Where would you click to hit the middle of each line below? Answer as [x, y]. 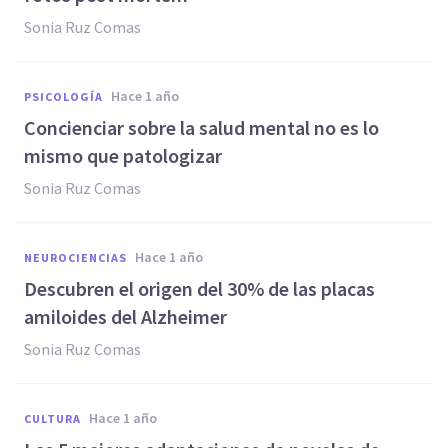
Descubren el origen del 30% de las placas [199, 288]
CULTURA [52, 418]
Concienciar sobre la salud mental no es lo [201, 127]
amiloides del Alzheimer [125, 316]
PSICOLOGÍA [63, 96]
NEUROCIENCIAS [75, 257]
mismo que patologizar [123, 155]
